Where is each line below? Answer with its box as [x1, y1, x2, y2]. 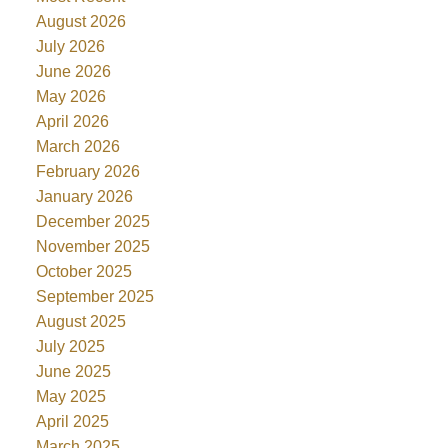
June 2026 [35, 63, 111, 81]
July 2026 [35, 38, 105, 56]
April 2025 [35, 413, 109, 431]
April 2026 [35, 113, 109, 131]
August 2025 [35, 313, 126, 331]
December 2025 [35, 213, 150, 231]
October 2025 [35, 263, 132, 281]
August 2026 [35, 13, 126, 31]
